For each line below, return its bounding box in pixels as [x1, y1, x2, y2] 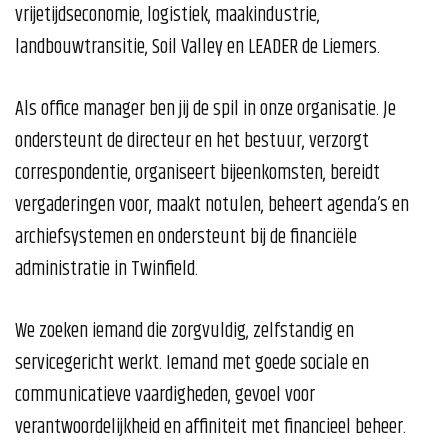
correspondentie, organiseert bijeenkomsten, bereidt [15, 158, 380, 190]
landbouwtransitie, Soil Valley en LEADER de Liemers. [15, 32, 380, 64]
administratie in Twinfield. [15, 254, 198, 286]
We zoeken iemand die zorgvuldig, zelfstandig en [15, 316, 354, 348]
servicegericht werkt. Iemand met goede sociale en [15, 348, 369, 380]
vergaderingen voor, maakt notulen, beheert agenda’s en [15, 190, 409, 222]
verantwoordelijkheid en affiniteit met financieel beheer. [15, 412, 406, 444]
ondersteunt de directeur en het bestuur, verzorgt [15, 126, 369, 158]
